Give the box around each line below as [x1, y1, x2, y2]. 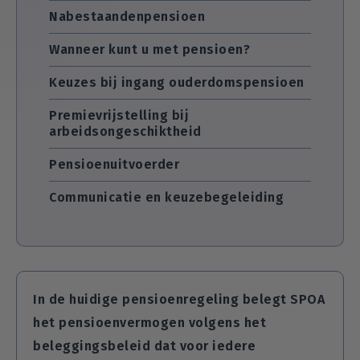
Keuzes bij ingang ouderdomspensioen [49, 75, 305, 90]
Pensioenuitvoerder [49, 157, 179, 172]
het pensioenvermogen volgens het [33, 315, 266, 330]
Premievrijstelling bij [49, 108, 189, 123]
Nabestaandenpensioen [49, 9, 205, 24]
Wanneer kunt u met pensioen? [49, 42, 250, 57]
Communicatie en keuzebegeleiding [49, 190, 284, 205]
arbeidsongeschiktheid [49, 124, 202, 139]
